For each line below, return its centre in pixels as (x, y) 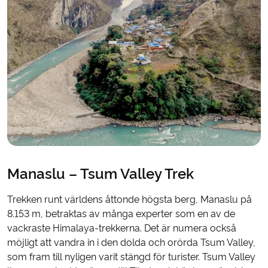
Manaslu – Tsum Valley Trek (100, 174)
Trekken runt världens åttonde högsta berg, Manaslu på (130, 200)
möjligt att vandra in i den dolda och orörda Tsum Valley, (131, 243)
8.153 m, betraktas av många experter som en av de (121, 214)
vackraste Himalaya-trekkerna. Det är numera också (122, 229)
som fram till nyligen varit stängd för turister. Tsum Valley (131, 257)
